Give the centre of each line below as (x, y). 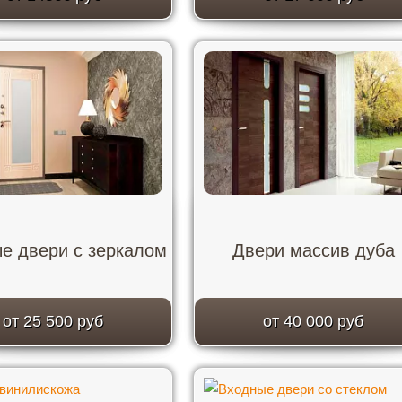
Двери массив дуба (313, 250)
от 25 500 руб (53, 321)
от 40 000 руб (313, 321)
